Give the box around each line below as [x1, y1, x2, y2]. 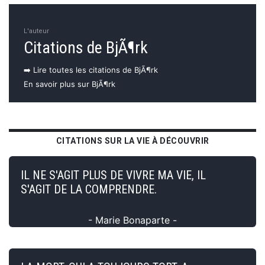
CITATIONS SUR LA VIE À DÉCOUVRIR [56, 135, 209, 146]
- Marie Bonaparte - [88, 214, 177, 226]
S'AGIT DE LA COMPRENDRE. [21, 182, 157, 196]
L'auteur [24, 27, 49, 35]
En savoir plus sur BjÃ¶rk [24, 79, 115, 89]
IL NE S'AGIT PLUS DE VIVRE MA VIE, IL [21, 167, 206, 182]
